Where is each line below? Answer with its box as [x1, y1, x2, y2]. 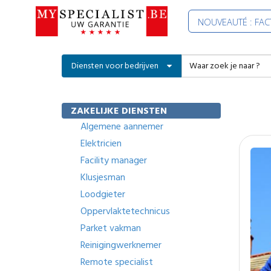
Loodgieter [80, 188, 125, 201]
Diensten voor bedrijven [71, 60, 158, 72]
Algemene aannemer [80, 120, 163, 133]
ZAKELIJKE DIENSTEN [71, 104, 167, 117]
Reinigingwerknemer [80, 238, 162, 252]
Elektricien [80, 137, 122, 150]
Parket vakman [80, 221, 141, 235]
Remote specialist [80, 255, 153, 269]
